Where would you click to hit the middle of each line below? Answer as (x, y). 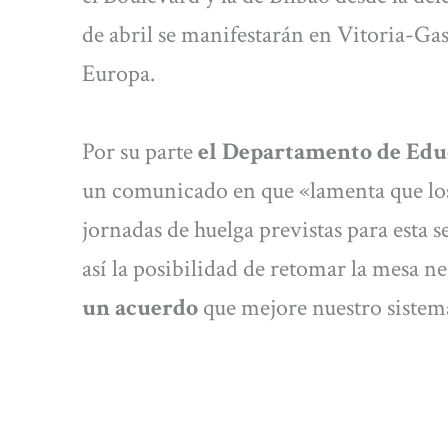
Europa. (118, 74)
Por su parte (140, 151)
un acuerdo (140, 307)
